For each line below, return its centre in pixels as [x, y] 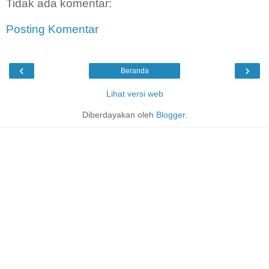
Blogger [170, 114]
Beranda [134, 71]
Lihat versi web [134, 93]
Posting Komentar [52, 29]
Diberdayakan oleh [119, 114]
